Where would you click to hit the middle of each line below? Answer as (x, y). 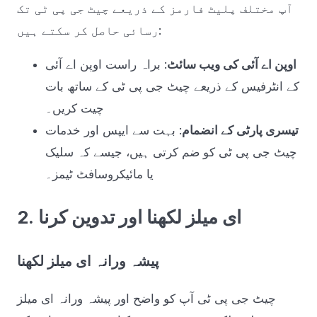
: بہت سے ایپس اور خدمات (114, 130)
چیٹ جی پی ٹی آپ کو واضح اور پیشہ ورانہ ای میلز (146, 298)
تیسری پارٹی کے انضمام (240, 130)
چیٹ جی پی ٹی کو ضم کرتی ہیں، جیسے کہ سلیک (171, 152)
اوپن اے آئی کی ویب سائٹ (232, 64)
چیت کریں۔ (75, 108)
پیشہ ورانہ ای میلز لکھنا (88, 261)
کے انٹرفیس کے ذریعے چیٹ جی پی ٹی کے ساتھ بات (172, 86)
